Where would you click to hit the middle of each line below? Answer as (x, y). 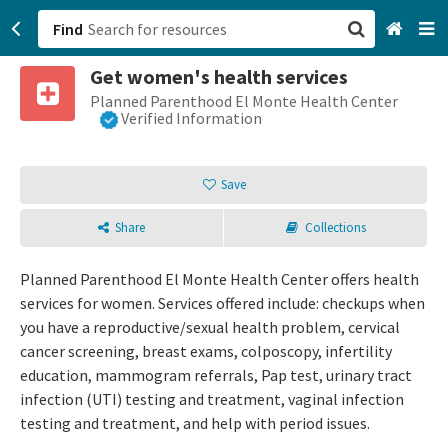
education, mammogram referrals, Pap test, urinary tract (216, 375)
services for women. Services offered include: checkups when (222, 303)
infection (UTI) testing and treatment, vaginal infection (212, 399)
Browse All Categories (310, 132)
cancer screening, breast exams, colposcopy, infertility (206, 351)
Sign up (260, 190)
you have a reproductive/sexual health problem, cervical (210, 327)
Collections (335, 228)
